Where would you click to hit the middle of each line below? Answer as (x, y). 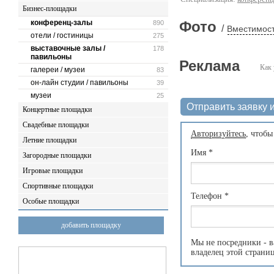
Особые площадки (51, 201)
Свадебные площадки (56, 125)
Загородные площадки (57, 155)
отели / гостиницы (62, 35)
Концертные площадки (57, 109)
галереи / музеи (58, 70)
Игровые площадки (53, 171)
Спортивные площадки (58, 186)
